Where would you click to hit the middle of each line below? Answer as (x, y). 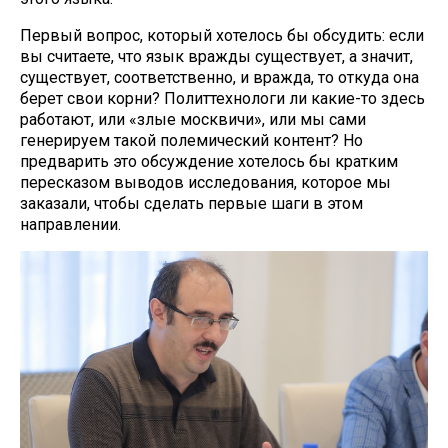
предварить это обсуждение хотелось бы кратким (209, 161)
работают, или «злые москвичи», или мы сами (193, 119)
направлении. (70, 224)
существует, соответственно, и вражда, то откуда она (219, 77)
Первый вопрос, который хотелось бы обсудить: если (222, 35)
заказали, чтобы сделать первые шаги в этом (191, 203)
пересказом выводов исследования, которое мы (205, 182)
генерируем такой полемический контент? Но (191, 140)
